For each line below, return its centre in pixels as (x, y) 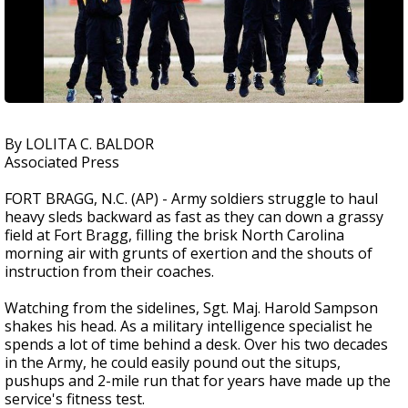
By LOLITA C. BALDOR (79, 144)
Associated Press (62, 162)
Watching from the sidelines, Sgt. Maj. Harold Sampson (191, 308)
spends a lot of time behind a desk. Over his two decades (196, 344)
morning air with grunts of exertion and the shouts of (189, 253)
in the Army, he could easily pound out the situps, (173, 362)
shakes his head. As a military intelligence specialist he (189, 326)
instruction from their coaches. (109, 271)
